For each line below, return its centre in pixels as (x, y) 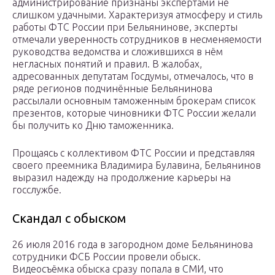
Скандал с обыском (69, 219)
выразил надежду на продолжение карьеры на (122, 178)
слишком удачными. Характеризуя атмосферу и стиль (137, 15)
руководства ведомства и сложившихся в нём (118, 52)
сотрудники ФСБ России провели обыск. (107, 257)
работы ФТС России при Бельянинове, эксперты (125, 27)
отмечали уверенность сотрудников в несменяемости (137, 40)
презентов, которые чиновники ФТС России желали (134, 113)
